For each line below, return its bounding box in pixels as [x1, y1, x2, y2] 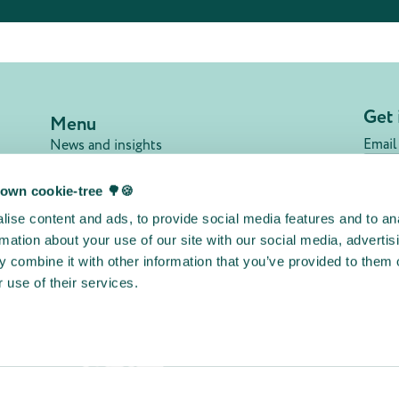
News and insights [50, 135, 163, 156]
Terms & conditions [50, 264, 171, 284]
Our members [50, 157, 134, 177]
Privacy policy [50, 242, 136, 263]
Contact [50, 221, 101, 241]
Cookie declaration [50, 285, 167, 305]
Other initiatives [50, 301, 183, 329]
